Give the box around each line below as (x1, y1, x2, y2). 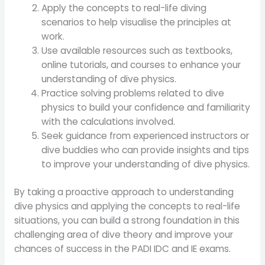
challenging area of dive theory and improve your (14, 228, 233, 241)
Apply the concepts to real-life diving (41, 2, 207, 15)
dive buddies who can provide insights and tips (41, 144, 250, 157)
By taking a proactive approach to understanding (14, 186, 234, 199)
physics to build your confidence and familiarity (41, 101, 251, 114)
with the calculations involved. (41, 115, 176, 128)
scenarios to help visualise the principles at (41, 16, 232, 29)
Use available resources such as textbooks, (41, 44, 233, 57)
